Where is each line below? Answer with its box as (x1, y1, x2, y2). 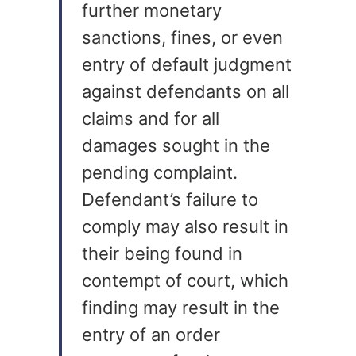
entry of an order (82, 323, 220, 345)
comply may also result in (82, 215, 288, 237)
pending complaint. (82, 161, 238, 183)
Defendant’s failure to (82, 188, 258, 210)
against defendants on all (82, 80, 289, 102)
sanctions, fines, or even (82, 26, 283, 48)
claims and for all (82, 107, 219, 129)
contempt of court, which (82, 269, 288, 291)
